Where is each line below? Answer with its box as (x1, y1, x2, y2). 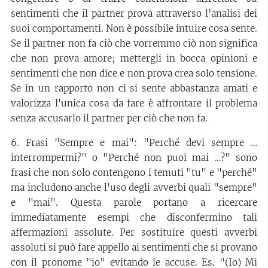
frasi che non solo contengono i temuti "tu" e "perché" (11, 166, 257, 178)
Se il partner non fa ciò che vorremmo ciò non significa (11, 37, 257, 49)
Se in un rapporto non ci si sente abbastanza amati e (11, 82, 257, 94)
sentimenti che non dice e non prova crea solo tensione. (11, 67, 257, 79)
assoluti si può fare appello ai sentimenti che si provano (11, 241, 257, 253)
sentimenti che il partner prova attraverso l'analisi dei (11, 7, 257, 19)
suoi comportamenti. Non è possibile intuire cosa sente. (11, 22, 257, 34)
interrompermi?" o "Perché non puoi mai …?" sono (11, 151, 257, 163)
